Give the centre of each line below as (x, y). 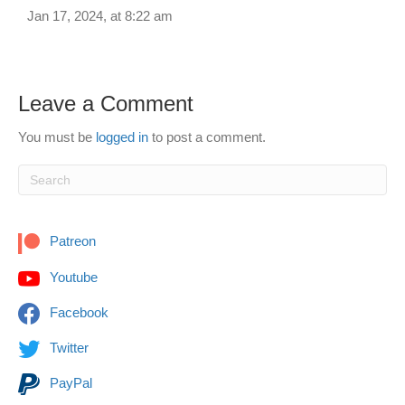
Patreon (71, 241)
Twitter (67, 347)
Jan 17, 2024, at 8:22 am (100, 16)
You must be (57, 137)
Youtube (72, 277)
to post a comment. (207, 137)
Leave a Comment (106, 104)
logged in (122, 137)
